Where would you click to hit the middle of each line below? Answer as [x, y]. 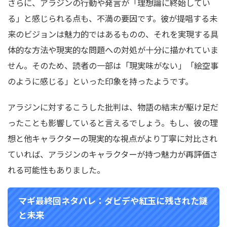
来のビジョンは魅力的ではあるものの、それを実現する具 [113, 34]
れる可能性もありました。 [56, 170]
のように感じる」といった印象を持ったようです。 [100, 81]
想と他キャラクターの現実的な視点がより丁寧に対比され [112, 138]
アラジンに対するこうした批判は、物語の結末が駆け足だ [113, 107]
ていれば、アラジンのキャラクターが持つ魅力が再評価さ [113, 154]
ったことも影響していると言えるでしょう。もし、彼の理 [113, 123]
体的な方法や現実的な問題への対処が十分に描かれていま [113, 50]
